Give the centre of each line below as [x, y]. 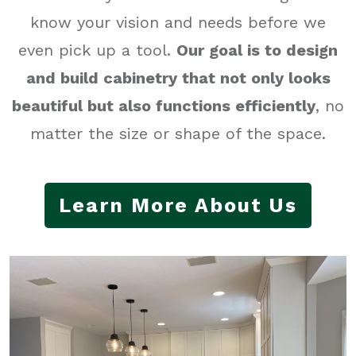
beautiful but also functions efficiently [164, 106]
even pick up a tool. [97, 50]
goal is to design [273, 50]
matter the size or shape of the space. [178, 134]
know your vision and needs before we [178, 23]
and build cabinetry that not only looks [178, 78]
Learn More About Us [178, 206]
